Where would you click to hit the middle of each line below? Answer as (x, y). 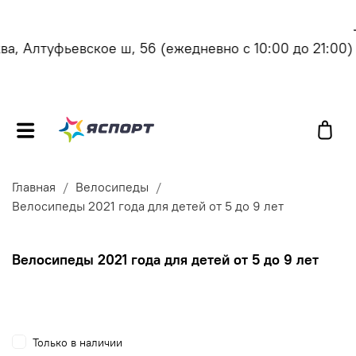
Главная (34, 187)
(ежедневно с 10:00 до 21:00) (240, 48)
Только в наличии (77, 343)
